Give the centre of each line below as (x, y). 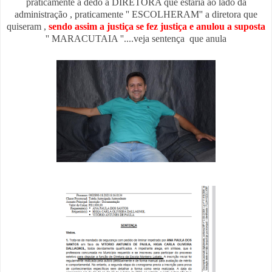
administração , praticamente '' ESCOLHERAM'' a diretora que (136, 15)
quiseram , (28, 27)
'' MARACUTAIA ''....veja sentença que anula (136, 39)
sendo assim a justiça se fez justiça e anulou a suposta (157, 27)
